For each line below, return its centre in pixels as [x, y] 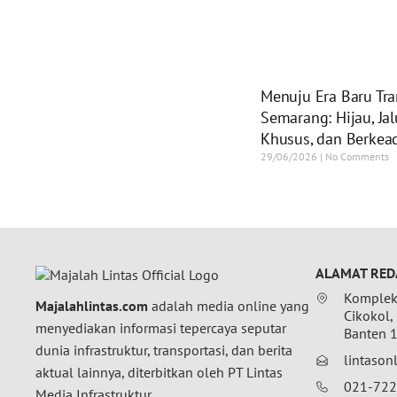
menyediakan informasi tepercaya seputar [161, 328]
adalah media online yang [229, 306]
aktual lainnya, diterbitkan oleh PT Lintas [159, 373]
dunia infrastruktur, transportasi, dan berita [164, 350]
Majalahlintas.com [92, 306]
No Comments [356, 157]
